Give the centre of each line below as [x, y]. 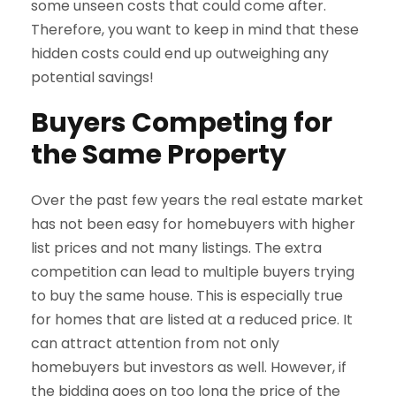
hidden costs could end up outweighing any [180, 53]
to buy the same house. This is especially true [187, 295]
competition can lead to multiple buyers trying [193, 271]
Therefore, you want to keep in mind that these [195, 29]
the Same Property [159, 154]
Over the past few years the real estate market [197, 200]
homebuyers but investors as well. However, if [189, 367]
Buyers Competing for [182, 122]
